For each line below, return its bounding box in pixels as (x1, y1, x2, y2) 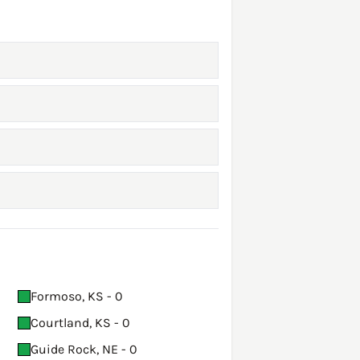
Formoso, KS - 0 (31, 288, 123, 305)
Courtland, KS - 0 (31, 315, 130, 331)
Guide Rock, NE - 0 (31, 342, 137, 358)
